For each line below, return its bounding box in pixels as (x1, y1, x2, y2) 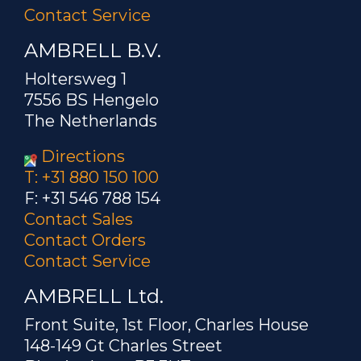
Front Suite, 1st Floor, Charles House (24, 315, 309, 334)
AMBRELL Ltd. (24, 284, 164, 308)
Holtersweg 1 (24, 69, 127, 89)
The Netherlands (24, 111, 157, 131)
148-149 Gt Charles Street (24, 336, 222, 355)
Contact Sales (24, 210, 133, 229)
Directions (41, 147, 125, 166)
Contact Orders (24, 230, 146, 250)
